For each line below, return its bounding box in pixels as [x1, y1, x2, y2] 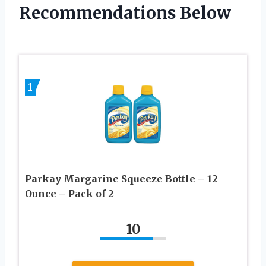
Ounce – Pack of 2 [25, 188, 114, 200]
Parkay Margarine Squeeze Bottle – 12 [25, 173, 218, 185]
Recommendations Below [19, 2, 231, 24]
